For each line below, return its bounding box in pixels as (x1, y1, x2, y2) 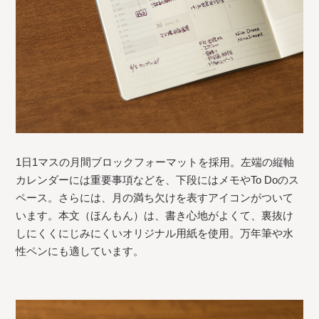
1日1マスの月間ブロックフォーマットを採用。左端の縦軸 (16, 155, 295, 168)
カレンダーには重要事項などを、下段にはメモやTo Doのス (16, 173, 300, 186)
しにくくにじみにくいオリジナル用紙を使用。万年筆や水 (16, 226, 294, 239)
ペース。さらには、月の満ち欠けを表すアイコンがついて (16, 191, 294, 204)
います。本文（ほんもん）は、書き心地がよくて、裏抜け (16, 209, 294, 221)
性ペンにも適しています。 (16, 244, 145, 257)
